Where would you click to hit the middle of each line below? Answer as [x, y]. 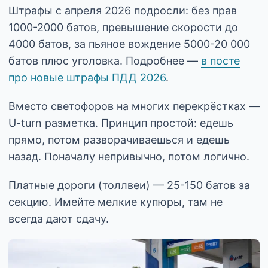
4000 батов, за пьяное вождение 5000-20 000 [129, 44]
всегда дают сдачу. [59, 218]
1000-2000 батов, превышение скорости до [123, 27]
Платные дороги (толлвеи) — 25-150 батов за [129, 185]
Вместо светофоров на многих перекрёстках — [134, 106]
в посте [220, 60]
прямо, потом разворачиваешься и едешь [119, 139]
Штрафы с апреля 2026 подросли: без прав [123, 10]
